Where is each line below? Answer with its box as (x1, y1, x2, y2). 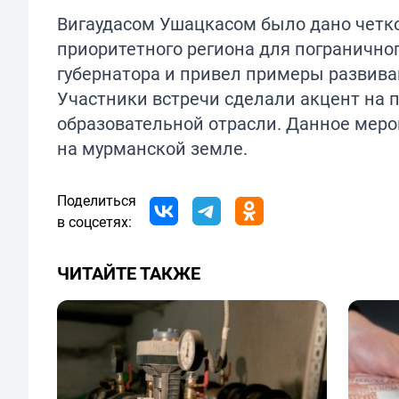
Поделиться (57, 191, 136, 211)
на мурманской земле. (57, 136, 248, 161)
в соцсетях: (57, 212, 132, 232)
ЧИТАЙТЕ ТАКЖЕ (57, 261, 200, 286)
